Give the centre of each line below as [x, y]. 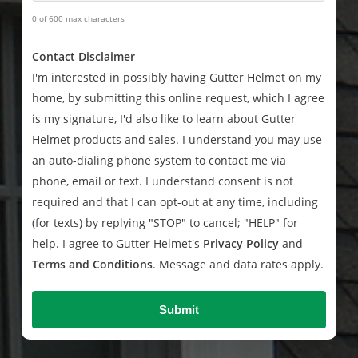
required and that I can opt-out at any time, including [175, 202]
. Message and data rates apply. [239, 265]
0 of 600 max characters [79, 19]
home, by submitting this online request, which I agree [179, 98]
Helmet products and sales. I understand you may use [177, 140]
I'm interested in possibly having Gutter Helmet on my [177, 78]
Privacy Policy [241, 244]
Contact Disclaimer [84, 57]
